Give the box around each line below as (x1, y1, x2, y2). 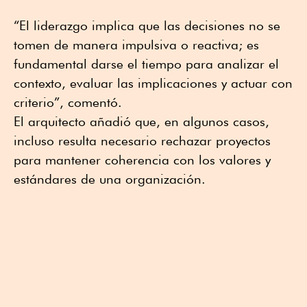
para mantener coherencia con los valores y (14, 152, 271, 168)
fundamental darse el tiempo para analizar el (14, 56, 279, 72)
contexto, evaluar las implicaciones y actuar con (14, 75, 293, 91)
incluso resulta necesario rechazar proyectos (14, 133, 271, 149)
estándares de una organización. (14, 171, 206, 187)
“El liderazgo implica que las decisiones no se (14, 18, 280, 34)
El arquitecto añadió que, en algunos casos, (14, 114, 269, 130)
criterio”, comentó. (14, 95, 122, 110)
